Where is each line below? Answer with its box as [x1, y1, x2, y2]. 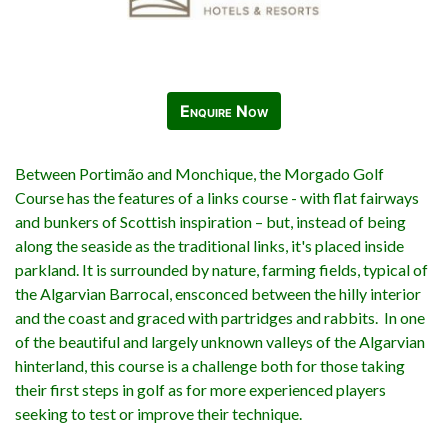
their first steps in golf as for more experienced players [15, 380, 386, 400]
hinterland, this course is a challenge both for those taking [15, 356, 405, 376]
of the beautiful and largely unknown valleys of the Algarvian [15, 332, 425, 352]
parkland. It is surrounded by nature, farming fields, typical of [15, 260, 428, 280]
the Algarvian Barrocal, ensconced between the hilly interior [15, 284, 421, 304]
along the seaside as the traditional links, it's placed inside [15, 236, 404, 256]
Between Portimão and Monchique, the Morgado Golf [15, 164, 384, 184]
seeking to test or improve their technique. [15, 404, 302, 424]
